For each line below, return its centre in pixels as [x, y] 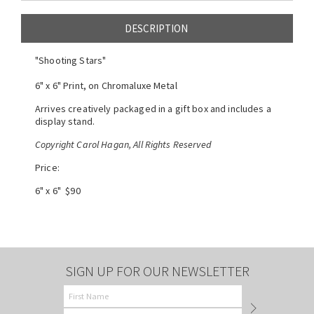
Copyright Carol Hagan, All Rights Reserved [123, 144]
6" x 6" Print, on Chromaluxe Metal [106, 86]
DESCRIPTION [156, 28]
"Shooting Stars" [71, 60]
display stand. [65, 121]
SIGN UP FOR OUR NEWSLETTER [157, 271]
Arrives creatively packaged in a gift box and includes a [153, 109]
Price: [48, 168]
